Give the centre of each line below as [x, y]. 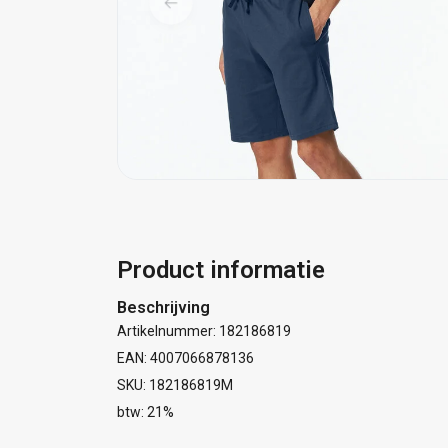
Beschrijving [163, 307]
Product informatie [221, 269]
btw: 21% [145, 411]
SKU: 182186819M [175, 384]
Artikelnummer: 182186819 [204, 330]
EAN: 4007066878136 [185, 357]
